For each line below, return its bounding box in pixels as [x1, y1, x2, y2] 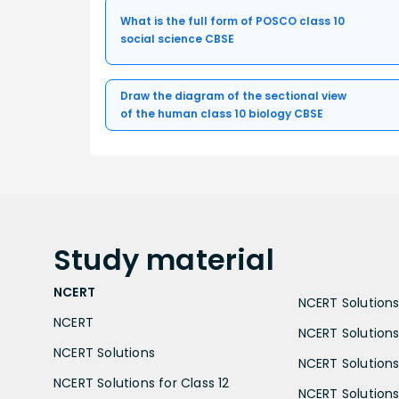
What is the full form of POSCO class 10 [120, 12, 345, 28]
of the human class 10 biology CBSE [120, 105, 323, 121]
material [146, 239, 274, 280]
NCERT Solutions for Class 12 [53, 373, 230, 392]
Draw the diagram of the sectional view [120, 87, 346, 103]
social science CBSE [120, 30, 234, 46]
